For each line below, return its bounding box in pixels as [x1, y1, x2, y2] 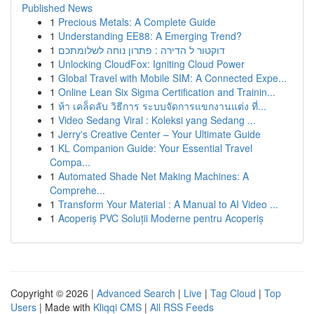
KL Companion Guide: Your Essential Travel [58, 141, 252, 155]
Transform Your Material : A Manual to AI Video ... [58, 197, 278, 211]
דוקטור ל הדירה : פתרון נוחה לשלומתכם [58, 43, 225, 57]
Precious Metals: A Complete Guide [58, 15, 216, 29]
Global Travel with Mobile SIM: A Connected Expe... [58, 71, 287, 85]
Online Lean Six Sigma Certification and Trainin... [58, 85, 275, 99]
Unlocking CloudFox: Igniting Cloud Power [58, 57, 245, 71]
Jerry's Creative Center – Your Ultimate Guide [58, 127, 261, 141]
